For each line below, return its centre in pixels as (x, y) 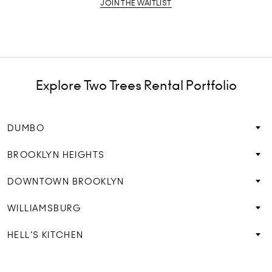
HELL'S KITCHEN (46, 235)
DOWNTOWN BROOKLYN (66, 182)
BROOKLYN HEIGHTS (56, 155)
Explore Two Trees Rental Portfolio (136, 86)
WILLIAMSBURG (44, 209)
